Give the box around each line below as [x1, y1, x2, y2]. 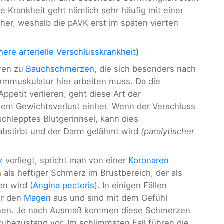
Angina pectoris [33, 180, 94, 190]
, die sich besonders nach [94, 63, 196, 74]
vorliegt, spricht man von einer [3, 155, 128, 165]
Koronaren [128, 155, 169, 165]
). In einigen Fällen [94, 180, 167, 190]
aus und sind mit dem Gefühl [51, 192, 167, 203]
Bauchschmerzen [26, 63, 94, 74]
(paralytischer [141, 126, 194, 136]
